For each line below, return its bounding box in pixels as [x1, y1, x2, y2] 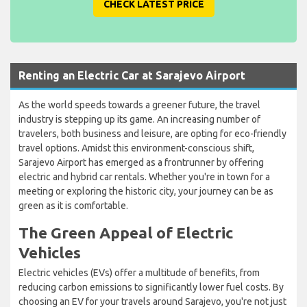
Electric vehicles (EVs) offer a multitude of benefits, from [19, 267, 260, 279]
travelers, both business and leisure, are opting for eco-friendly [19, 128, 286, 140]
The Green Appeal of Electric [19, 224, 233, 242]
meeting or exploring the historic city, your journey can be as [19, 186, 273, 197]
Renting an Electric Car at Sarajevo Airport [19, 69, 245, 82]
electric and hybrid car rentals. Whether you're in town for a [19, 171, 270, 183]
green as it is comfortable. [19, 200, 128, 212]
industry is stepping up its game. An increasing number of [19, 114, 260, 125]
